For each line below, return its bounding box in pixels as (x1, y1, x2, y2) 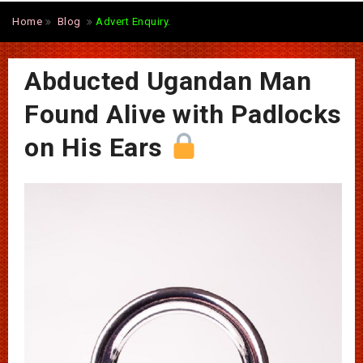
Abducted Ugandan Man (24, 65, 311, 96)
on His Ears (24, 131, 169, 163)
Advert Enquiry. (96, 15, 171, 28)
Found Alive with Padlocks (24, 98, 342, 130)
